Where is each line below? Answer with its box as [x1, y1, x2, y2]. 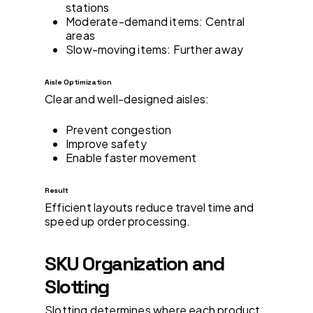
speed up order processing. [45, 213, 191, 228]
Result [45, 185, 69, 195]
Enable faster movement [66, 150, 197, 165]
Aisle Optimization [45, 77, 112, 87]
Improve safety [66, 136, 147, 151]
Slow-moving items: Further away [66, 41, 244, 57]
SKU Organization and [45, 251, 224, 276]
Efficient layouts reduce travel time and [45, 199, 254, 214]
